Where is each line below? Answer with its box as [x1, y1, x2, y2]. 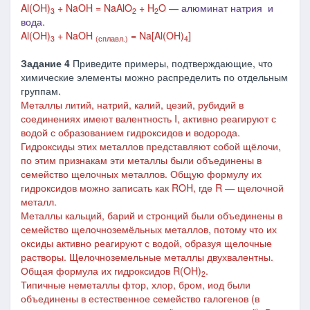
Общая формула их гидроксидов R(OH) [21, 264, 201, 277]
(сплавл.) [95, 33, 128, 44]
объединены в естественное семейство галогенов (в [21, 291, 259, 305]
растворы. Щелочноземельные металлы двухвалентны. [21, 250, 273, 264]
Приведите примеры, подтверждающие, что [70, 56, 273, 70]
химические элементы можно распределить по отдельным [21, 70, 288, 84]
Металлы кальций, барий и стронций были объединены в [21, 208, 282, 222]
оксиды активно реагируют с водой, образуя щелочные [21, 236, 272, 250]
